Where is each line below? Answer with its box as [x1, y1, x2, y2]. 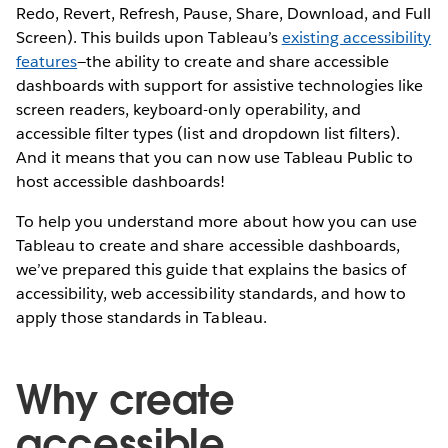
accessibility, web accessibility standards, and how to [16, 282, 407, 304]
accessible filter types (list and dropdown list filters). [16, 122, 401, 144]
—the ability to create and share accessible [77, 50, 389, 72]
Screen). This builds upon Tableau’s [16, 26, 282, 48]
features [16, 50, 78, 72]
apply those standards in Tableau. [16, 306, 267, 328]
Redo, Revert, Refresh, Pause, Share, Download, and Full [16, 2, 432, 24]
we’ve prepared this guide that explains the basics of [16, 258, 407, 280]
